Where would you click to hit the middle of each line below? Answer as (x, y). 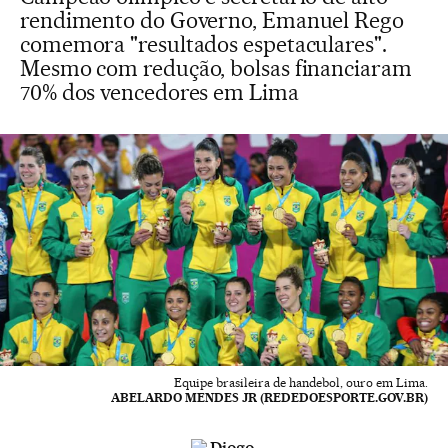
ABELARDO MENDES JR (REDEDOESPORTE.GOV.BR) (269, 398)
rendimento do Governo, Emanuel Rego (212, 20)
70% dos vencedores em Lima (159, 92)
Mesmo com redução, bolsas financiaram (216, 68)
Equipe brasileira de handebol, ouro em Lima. (301, 383)
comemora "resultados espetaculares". (203, 44)
